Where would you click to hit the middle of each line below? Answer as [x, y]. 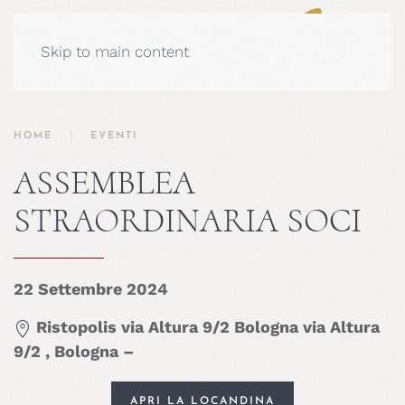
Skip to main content [115, 52]
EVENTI [114, 136]
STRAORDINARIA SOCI [188, 221]
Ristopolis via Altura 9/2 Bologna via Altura [206, 327]
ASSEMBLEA [104, 183]
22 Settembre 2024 [91, 289]
